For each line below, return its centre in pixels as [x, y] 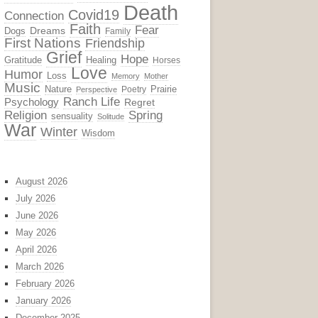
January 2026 [43, 300]
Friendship [115, 43]
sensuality [72, 116]
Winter [59, 132]
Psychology [32, 102]
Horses [166, 60]
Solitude [111, 116]
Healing [101, 60]
